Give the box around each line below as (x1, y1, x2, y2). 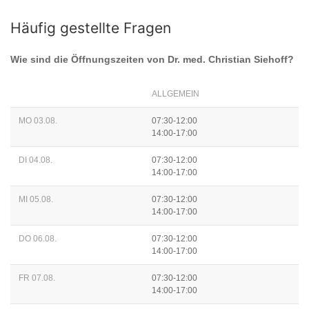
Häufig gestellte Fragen (10, 19, 171, 37)
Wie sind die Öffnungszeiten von (10, 54, 168, 66)
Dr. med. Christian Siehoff (168, 54, 288, 66)
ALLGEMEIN (152, 89, 199, 99)
